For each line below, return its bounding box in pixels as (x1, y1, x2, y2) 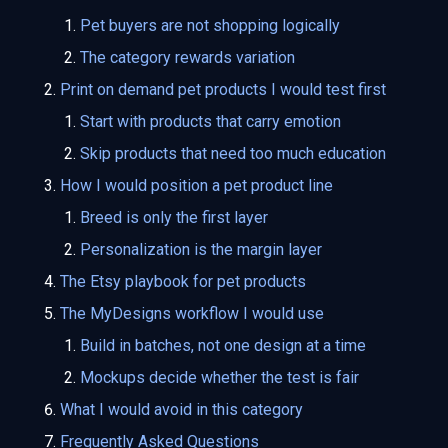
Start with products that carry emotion (80, 111, 341, 131)
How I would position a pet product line (60, 175, 333, 195)
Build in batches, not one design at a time (80, 335, 366, 355)
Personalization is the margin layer (80, 239, 322, 259)
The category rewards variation (80, 47, 295, 67)
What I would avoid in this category (60, 399, 303, 419)
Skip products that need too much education (80, 143, 386, 163)
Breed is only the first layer (80, 207, 268, 227)
